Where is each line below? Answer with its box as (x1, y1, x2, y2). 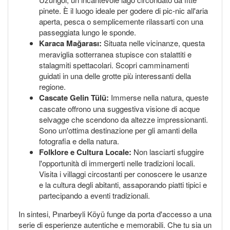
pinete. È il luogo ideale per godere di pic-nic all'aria (39, 5, 208, 16)
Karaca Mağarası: (39, 37, 102, 49)
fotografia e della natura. (39, 135, 119, 146)
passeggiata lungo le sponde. (39, 26, 136, 37)
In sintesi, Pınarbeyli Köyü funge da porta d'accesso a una (18, 208, 212, 219)
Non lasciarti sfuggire (131, 146, 204, 157)
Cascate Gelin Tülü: (39, 91, 109, 103)
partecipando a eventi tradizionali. (39, 189, 150, 201)
